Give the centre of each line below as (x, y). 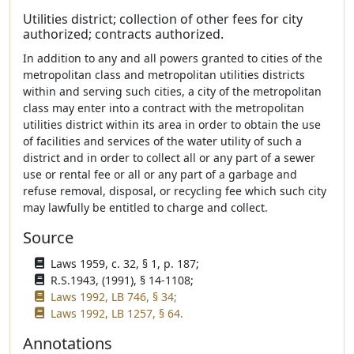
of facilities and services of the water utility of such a (162, 141)
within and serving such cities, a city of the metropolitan (172, 91)
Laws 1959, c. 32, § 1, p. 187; (125, 264)
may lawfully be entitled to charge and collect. (145, 207)
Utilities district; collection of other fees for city (163, 19)
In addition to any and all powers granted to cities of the (173, 58)
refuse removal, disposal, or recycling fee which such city (175, 191)
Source (48, 237)
